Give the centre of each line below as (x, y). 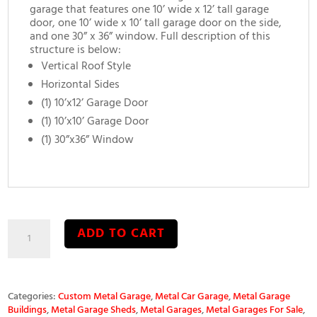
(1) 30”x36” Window (88, 140)
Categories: (33, 297)
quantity (28, 266)
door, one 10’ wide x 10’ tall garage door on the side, (156, 24)
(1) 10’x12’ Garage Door (95, 104)
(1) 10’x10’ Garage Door (95, 122)
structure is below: (77, 51)
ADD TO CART (121, 234)
